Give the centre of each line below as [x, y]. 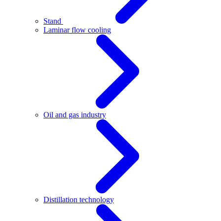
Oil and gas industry [75, 115]
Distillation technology [79, 200]
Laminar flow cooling [77, 30]
